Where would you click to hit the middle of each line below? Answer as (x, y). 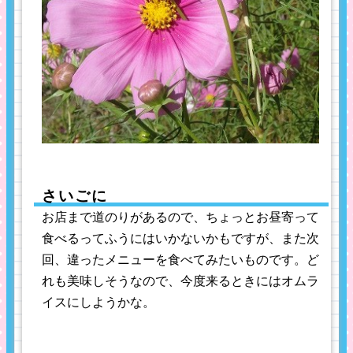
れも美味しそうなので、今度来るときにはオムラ (180, 281)
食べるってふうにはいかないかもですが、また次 (180, 239)
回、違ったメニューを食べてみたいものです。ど (180, 260)
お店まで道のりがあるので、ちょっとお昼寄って (180, 217)
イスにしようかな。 (98, 303)
